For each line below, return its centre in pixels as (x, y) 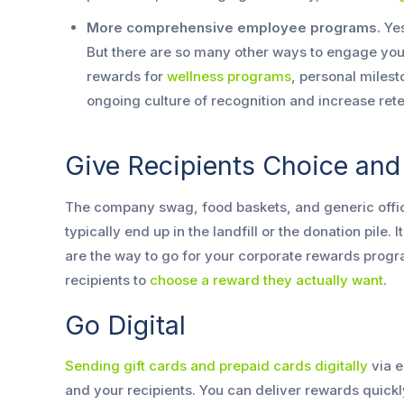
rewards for (127, 77)
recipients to (107, 280)
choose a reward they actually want (266, 280)
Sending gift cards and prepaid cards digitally (216, 366)
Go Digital (125, 325)
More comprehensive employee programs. (234, 28)
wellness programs (229, 77)
